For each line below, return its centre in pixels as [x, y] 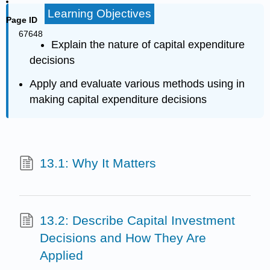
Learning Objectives [99, 14]
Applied [61, 256]
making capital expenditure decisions [118, 99]
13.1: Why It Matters [98, 163]
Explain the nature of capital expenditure [148, 45]
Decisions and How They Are [123, 238]
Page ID [22, 20]
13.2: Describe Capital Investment [137, 221]
